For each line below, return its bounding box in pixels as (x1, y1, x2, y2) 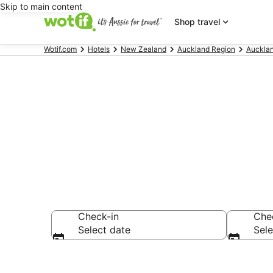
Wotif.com (44, 44, 77, 54)
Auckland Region (177, 44, 235, 54)
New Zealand (121, 44, 166, 54)
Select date (78, 224, 130, 236)
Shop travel (174, 16, 220, 27)
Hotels (88, 44, 110, 54)
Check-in (78, 210, 119, 222)
